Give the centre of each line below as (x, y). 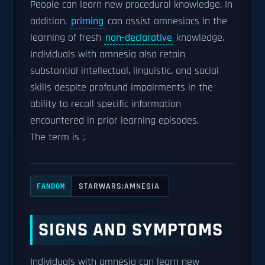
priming (87, 21)
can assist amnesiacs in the (166, 21)
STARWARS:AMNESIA (119, 186)
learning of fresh (67, 38)
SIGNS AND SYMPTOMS (131, 230)
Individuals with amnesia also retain (108, 54)
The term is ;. (58, 137)
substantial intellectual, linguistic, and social (125, 71)
